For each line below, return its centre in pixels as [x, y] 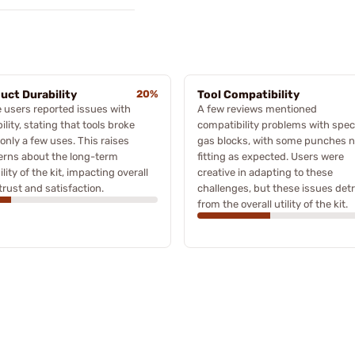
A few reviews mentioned [257, 109]
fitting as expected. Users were [271, 156]
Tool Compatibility [248, 94]
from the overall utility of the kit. [273, 204]
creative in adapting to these [265, 172]
